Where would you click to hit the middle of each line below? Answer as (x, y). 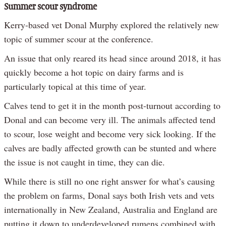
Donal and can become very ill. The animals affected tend (110, 119)
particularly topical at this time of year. (75, 86)
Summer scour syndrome (50, 7)
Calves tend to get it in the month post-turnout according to (112, 105)
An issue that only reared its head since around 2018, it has (112, 58)
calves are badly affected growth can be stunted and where (110, 148)
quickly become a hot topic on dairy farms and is (94, 72)
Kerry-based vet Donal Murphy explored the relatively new (111, 24)
